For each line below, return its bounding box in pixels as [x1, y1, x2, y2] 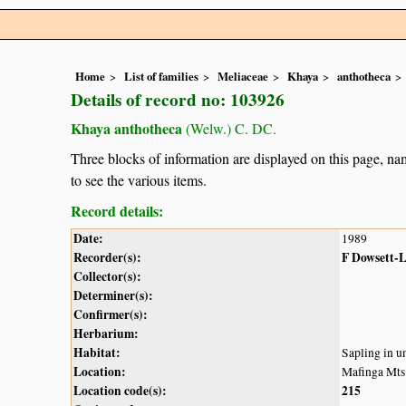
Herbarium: [73, 324, 139, 343]
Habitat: [73, 343, 121, 362]
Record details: [71, 199, 163, 221]
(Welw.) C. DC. [182, 119, 276, 139]
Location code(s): [73, 381, 167, 400]
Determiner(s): [73, 285, 153, 304]
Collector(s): [73, 266, 141, 285]
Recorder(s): [73, 247, 141, 266]
